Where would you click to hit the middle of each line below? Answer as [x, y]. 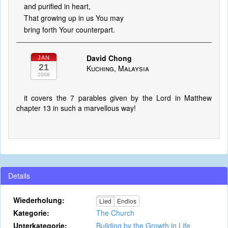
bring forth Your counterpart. [69, 30]
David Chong [109, 58]
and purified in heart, [57, 6]
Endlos [126, 201]
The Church [115, 213]
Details [19, 176]
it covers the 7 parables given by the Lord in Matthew [118, 98]
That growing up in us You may [74, 18]
